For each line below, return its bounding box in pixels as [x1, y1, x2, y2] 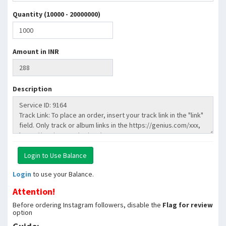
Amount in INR [13, 47, 59, 56]
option [13, 208, 32, 217]
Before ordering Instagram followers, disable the [13, 200, 162, 209]
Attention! [13, 186, 55, 197]
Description [13, 84, 52, 93]
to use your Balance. [31, 169, 94, 179]
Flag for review [162, 200, 213, 209]
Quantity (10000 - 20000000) [13, 10, 100, 19]
